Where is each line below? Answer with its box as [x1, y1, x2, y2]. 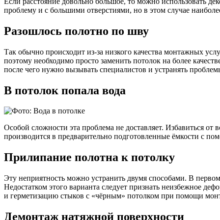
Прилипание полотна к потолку [4, 151, 175, 164]
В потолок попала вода [4, 83, 126, 97]
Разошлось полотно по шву [4, 24, 149, 37]
